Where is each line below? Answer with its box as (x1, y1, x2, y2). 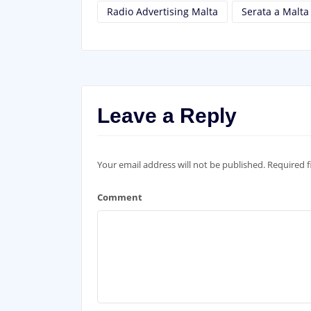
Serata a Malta (241, 5, 309, 19)
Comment (97, 191, 142, 204)
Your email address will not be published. (97, 158, 265, 171)
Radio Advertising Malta (107, 5, 219, 19)
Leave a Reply (97, 104, 237, 128)
